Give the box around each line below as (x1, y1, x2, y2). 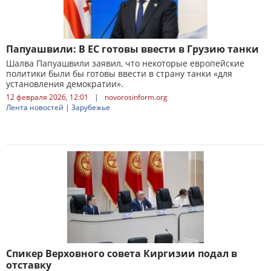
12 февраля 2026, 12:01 (6, 92, 88, 102)
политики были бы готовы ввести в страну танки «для (6, 68, 232, 79)
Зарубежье (71, 102, 110, 113)
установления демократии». (6, 78, 123, 90)
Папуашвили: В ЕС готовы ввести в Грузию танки (6, 42, 259, 56)
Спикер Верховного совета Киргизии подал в (6, 247, 237, 260)
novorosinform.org (105, 92, 168, 102)
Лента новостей (6, 102, 64, 113)
